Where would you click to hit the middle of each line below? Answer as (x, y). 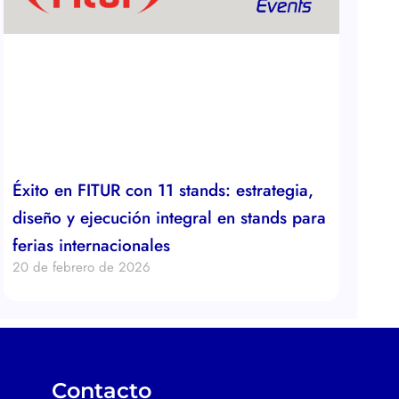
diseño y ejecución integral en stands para (170, 218)
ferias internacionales (94, 246)
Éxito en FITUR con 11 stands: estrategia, (163, 191)
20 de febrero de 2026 (82, 268)
